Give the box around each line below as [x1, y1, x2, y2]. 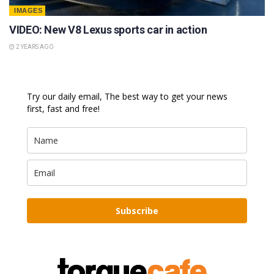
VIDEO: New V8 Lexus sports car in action [9, 23, 207, 36]
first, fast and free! [27, 102, 100, 114]
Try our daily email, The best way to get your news [27, 90, 228, 102]
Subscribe [116, 204, 158, 217]
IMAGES [14, 6, 42, 14]
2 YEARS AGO [15, 43, 54, 50]
